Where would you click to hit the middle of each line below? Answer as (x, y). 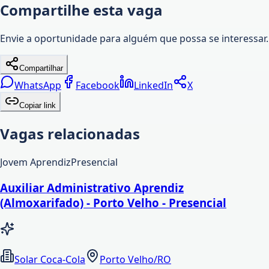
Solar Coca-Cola (50, 259)
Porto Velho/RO (135, 259)
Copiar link (38, 106)
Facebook (98, 86)
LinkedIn (153, 86)
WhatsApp (38, 86)
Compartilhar (41, 68)
